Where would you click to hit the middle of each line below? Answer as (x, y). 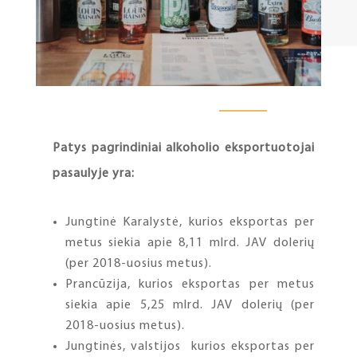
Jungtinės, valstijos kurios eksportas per (190, 347)
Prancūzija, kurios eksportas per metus (190, 285)
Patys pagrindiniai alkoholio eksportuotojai (183, 149)
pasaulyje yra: (93, 174)
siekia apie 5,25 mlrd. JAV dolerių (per (190, 306)
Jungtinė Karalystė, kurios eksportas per (190, 223)
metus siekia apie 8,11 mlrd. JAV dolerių (190, 243)
